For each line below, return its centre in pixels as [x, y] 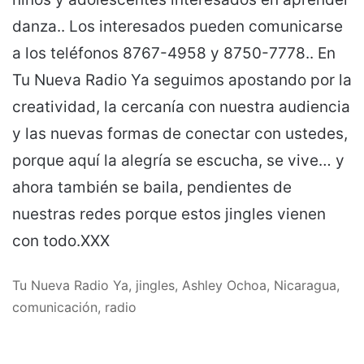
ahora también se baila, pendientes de [152, 187]
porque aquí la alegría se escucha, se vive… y [178, 160]
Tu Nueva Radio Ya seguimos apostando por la [182, 80]
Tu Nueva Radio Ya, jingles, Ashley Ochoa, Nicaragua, [176, 285]
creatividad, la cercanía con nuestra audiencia [181, 106]
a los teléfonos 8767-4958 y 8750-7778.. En [174, 53]
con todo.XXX [61, 240]
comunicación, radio [74, 307]
